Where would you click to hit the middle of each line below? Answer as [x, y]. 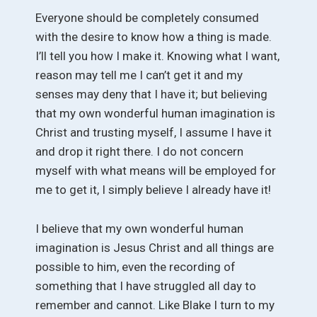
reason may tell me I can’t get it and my [139, 75]
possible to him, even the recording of [136, 266]
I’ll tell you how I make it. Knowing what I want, [157, 56]
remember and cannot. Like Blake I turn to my [155, 305]
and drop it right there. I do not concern [139, 152]
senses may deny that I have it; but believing [151, 94]
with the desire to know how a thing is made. [154, 37]
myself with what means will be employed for [156, 171]
